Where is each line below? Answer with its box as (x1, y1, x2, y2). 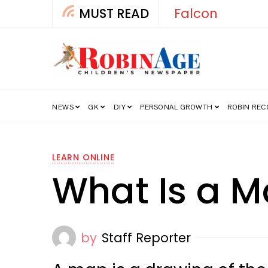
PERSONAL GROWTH (140, 102, 213, 112)
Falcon (169, 5, 212, 22)
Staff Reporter (102, 229, 191, 246)
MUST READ (79, 5, 149, 22)
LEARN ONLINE (52, 151, 115, 164)
